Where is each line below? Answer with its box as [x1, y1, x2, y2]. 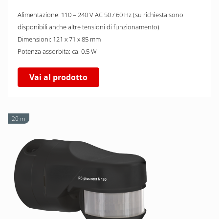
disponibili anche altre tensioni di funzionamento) [18, 22, 159, 31]
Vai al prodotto [29, 72, 88, 83]
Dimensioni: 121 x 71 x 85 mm [18, 35, 101, 44]
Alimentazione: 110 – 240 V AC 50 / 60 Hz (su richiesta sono [18, 10, 183, 19]
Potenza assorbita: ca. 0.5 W [18, 47, 97, 56]
